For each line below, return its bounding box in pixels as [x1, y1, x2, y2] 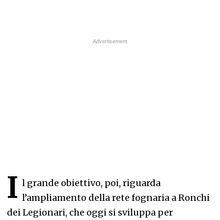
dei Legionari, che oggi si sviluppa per [7, 207, 173, 218]
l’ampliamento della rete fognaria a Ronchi [22, 192, 210, 203]
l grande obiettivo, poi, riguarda [22, 177, 161, 189]
